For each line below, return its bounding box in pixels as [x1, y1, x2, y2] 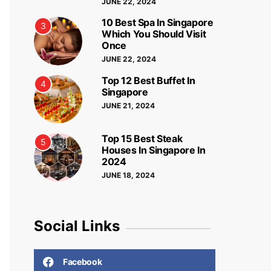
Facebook [63, 256, 102, 267]
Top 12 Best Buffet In [102, 74, 195, 87]
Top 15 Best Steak [102, 132, 183, 145]
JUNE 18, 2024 [102, 171, 155, 180]
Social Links [34, 217, 120, 235]
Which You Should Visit [102, 28, 206, 41]
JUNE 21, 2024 [102, 101, 155, 111]
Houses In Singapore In [102, 144, 206, 157]
